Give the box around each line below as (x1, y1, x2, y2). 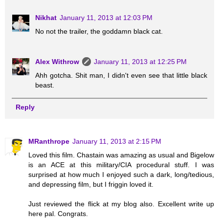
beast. (35, 81, 55, 89)
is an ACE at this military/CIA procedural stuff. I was (28, 160, 214, 169)
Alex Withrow (35, 57, 80, 66)
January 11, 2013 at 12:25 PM (94, 57, 187, 66)
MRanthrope (28, 137, 69, 145)
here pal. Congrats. (28, 209, 88, 218)
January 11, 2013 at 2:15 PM (72, 137, 161, 145)
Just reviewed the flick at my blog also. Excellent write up (28, 199, 214, 208)
